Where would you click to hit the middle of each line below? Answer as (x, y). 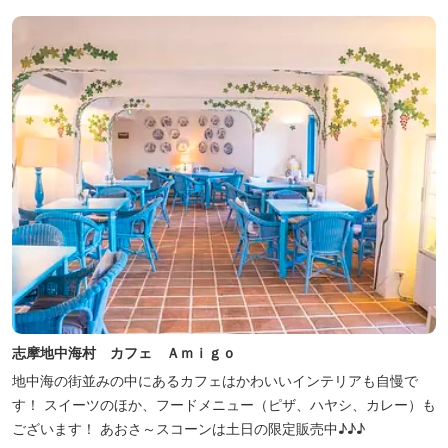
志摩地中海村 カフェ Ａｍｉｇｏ (124, 352)
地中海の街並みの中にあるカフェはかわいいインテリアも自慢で (215, 380)
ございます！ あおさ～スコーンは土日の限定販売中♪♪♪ (188, 428)
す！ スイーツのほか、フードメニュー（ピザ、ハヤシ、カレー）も (224, 404)
